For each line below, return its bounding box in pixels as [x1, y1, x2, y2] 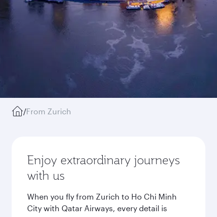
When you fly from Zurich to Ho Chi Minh [27, 192, 177, 201]
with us [27, 168, 64, 183]
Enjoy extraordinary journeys [27, 152, 180, 168]
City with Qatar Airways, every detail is [27, 203, 167, 213]
